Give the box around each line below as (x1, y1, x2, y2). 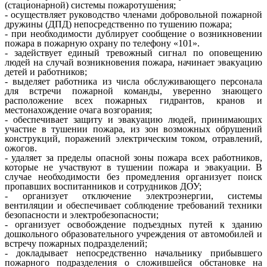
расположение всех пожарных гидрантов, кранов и (5, 95, 262, 106)
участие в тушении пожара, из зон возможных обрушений (5, 124, 262, 135)
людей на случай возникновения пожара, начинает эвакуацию (5, 57, 262, 68)
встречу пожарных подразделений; (5, 238, 147, 249)
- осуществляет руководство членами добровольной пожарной (5, 10, 262, 20)
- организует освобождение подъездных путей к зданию (5, 219, 262, 230)
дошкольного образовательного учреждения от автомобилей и (5, 229, 262, 240)
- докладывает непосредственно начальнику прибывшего (5, 248, 262, 259)
